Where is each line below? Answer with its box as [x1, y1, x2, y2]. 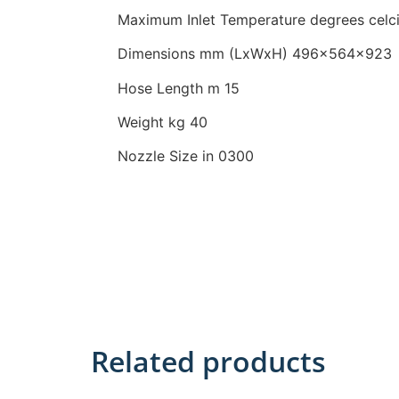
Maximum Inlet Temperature [118, 10, 310, 28]
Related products [91, 341, 326, 380]
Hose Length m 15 [118, 78, 240, 97]
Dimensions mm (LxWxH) [118, 45, 292, 63]
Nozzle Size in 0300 [118, 147, 254, 166]
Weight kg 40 [118, 112, 208, 131]
